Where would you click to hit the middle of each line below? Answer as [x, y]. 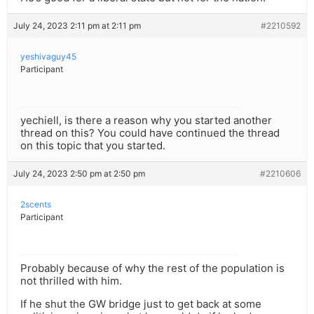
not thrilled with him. [71, 281]
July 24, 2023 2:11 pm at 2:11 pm [77, 26]
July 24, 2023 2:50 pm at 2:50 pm [79, 174]
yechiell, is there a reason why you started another [146, 121]
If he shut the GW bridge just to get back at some [141, 304]
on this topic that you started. [93, 146]
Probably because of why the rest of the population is [152, 268]
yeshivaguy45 [48, 57]
